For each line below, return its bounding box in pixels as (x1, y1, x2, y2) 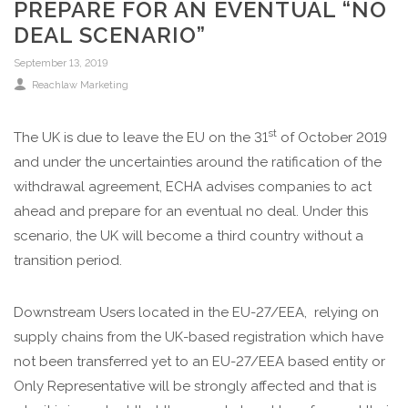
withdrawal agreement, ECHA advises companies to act (14, 178, 372, 195)
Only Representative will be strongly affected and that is (14, 378, 376, 394)
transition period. (14, 252, 122, 269)
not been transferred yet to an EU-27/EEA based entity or (14, 353, 385, 370)
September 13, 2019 (14, 57, 108, 69)
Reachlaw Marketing (29, 79, 128, 91)
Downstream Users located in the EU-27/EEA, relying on (14, 304, 379, 321)
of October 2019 (277, 129, 387, 146)
